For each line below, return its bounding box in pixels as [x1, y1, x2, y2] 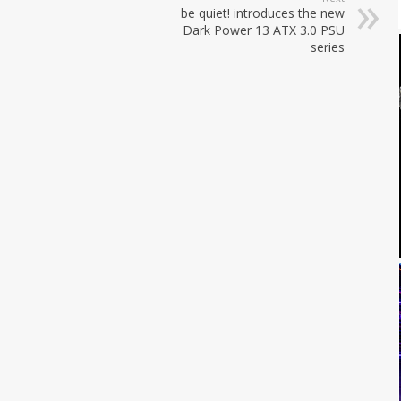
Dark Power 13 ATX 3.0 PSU [183, 21, 345, 38]
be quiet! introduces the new [181, 4, 345, 21]
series [311, 38, 345, 55]
